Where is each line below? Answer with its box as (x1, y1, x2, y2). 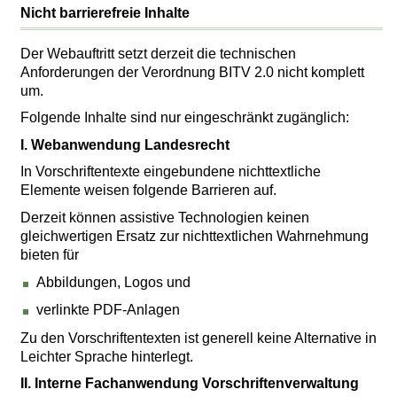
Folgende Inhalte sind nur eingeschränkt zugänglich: (20, 110, 350, 126)
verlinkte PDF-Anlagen (35, 301, 180, 317)
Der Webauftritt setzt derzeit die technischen (20, 46, 297, 61)
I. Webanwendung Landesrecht (20, 136, 230, 152)
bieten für (20, 246, 80, 262)
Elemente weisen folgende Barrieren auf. (20, 183, 277, 198)
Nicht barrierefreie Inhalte (20, 5, 191, 21)
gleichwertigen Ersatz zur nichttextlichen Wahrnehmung (20, 228, 370, 244)
